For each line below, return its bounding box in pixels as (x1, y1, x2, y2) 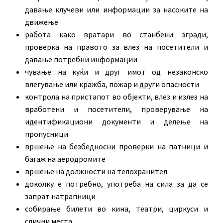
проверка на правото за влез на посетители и (25, 41, 208, 52)
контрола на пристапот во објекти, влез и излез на (25, 91, 208, 102)
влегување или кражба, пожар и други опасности (25, 79, 199, 89)
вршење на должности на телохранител (25, 166, 167, 176)
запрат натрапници (25, 191, 96, 201)
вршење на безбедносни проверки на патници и (25, 141, 208, 151)
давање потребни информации (25, 54, 137, 64)
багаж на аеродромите (25, 153, 106, 164)
